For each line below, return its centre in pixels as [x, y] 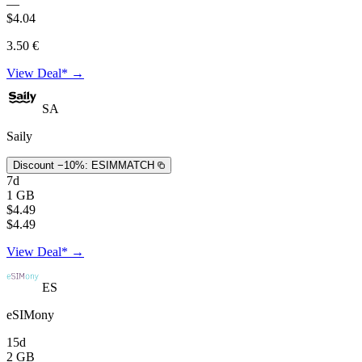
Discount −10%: [51, 165]
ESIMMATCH [123, 165]
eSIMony [30, 314]
